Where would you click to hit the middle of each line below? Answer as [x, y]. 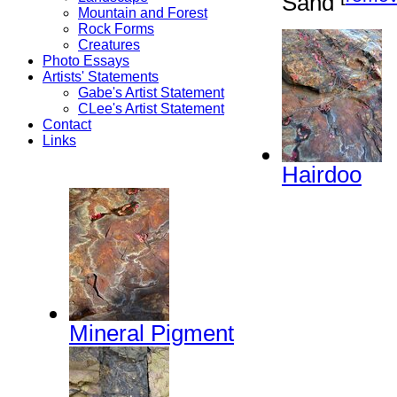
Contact [67, 124]
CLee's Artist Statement [151, 108]
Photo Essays [86, 60]
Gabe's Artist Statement [151, 92]
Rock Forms [116, 28]
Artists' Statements [101, 76]
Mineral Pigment [152, 334]
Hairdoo [322, 175]
